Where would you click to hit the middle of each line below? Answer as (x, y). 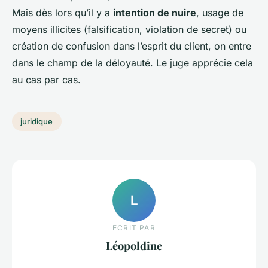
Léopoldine (134, 246)
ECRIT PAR (134, 228)
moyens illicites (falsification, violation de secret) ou (129, 30)
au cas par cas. (46, 80)
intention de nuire (155, 13)
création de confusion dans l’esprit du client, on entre (132, 46)
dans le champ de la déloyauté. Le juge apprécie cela (133, 63)
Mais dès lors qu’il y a (63, 13)
